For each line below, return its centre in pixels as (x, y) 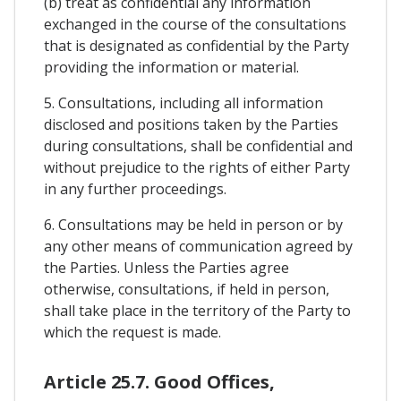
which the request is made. (132, 333)
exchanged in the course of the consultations (195, 25)
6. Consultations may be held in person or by (193, 225)
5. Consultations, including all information (183, 103)
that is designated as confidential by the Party (196, 46)
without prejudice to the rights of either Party (197, 168)
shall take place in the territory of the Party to (197, 311)
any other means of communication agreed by (198, 247)
